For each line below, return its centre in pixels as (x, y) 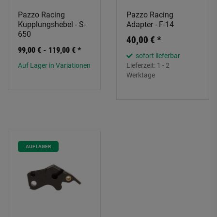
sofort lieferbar (157, 56)
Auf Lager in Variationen (54, 65)
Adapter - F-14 (150, 24)
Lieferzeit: (142, 65)
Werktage (141, 75)
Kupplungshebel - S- (52, 24)
